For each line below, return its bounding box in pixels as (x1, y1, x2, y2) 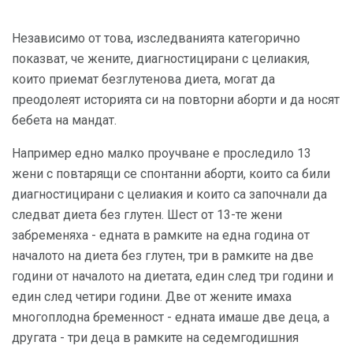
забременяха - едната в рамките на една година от (12, 228, 310, 243)
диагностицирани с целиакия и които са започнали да (12, 187, 327, 202)
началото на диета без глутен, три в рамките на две (12, 248, 314, 263)
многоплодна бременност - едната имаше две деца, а (12, 310, 329, 325)
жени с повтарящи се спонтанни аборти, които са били (12, 166, 330, 181)
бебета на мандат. (12, 113, 117, 128)
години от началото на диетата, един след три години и (12, 269, 333, 284)
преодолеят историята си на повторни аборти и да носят (12, 92, 340, 107)
